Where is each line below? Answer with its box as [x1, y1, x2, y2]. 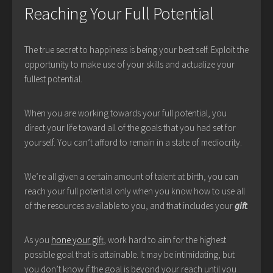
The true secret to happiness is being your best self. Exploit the [24, 44, 249, 56]
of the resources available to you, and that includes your [24, 200, 235, 212]
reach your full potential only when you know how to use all [24, 185, 245, 197]
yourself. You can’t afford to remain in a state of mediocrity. [24, 136, 242, 149]
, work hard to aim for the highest [104, 234, 226, 246]
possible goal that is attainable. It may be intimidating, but [24, 249, 235, 261]
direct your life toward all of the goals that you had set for [24, 122, 236, 134]
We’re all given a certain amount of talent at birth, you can [24, 171, 238, 183]
